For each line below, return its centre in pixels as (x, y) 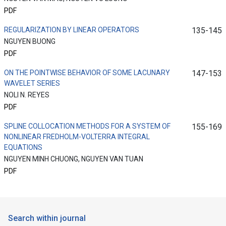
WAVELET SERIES (32, 83)
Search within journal (47, 218)
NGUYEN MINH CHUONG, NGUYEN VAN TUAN (74, 159)
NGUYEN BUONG (30, 42)
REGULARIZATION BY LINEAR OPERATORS (72, 30)
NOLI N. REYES (27, 95)
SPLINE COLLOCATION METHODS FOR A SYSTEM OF (87, 126)
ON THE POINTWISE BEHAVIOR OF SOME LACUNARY (87, 73)
